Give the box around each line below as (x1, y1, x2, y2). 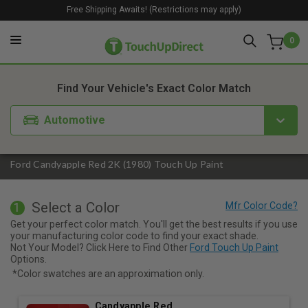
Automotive (44, 113, 106, 126)
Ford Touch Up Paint (190, 241, 278, 253)
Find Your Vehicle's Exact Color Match (57, 82, 251, 96)
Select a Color (31, 199, 120, 217)
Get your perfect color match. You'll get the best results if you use (10, 218, 298, 230)
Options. (10, 253, 47, 265)
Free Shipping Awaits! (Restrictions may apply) (67, 4, 241, 14)
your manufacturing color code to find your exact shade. (10, 230, 258, 241)
